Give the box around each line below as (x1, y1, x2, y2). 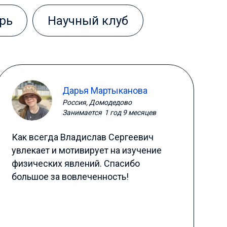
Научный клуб (48, 14, 129, 28)
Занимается (62, 108, 102, 117)
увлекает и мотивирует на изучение (11, 145, 162, 156)
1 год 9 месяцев (104, 108, 156, 117)
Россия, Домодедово (62, 98, 132, 106)
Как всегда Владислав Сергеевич (11, 132, 154, 142)
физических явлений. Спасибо (11, 158, 140, 169)
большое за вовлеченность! (11, 171, 129, 182)
